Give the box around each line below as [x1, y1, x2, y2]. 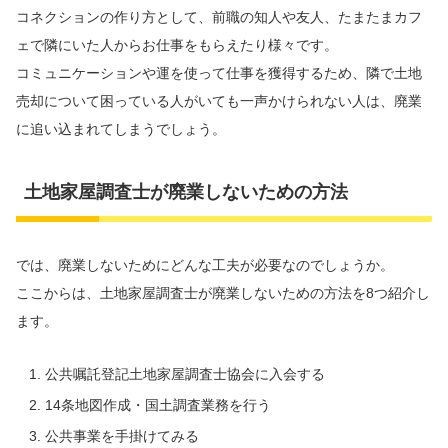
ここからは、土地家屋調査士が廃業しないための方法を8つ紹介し [16, 284, 430, 301]
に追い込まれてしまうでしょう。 [16, 121, 226, 137]
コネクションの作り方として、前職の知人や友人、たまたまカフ [16, 9, 422, 25]
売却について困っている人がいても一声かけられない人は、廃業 [16, 93, 422, 109]
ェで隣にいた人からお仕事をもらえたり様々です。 [16, 37, 338, 53]
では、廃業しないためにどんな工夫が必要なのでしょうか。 [16, 256, 394, 273]
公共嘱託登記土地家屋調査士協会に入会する [44, 366, 325, 383]
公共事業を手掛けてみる [44, 427, 199, 444]
